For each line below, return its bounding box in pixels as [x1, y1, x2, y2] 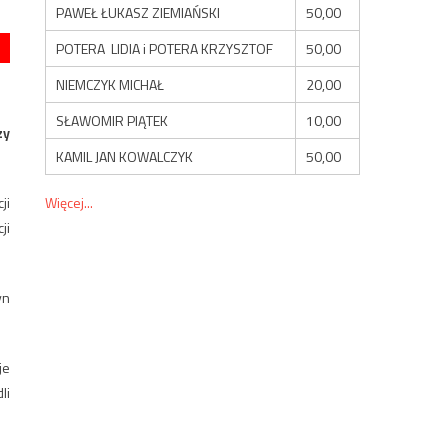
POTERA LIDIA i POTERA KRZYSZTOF [56, 37, 274, 59]
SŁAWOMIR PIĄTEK [56, 109, 169, 131]
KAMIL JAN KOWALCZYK [56, 145, 194, 167]
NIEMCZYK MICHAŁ [56, 73, 165, 95]
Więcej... [45, 191, 94, 213]
